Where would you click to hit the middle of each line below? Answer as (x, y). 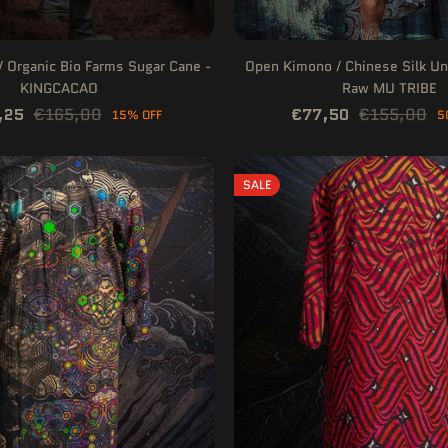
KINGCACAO (58, 88)
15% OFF (136, 115)
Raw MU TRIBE (389, 88)
